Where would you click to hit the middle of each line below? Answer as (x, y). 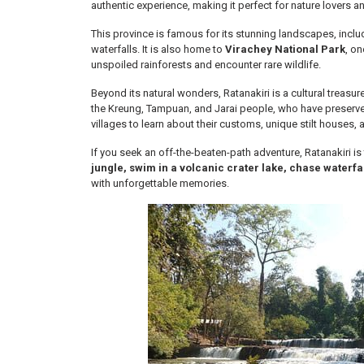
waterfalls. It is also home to (158, 49)
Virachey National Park (285, 49)
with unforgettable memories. (160, 183)
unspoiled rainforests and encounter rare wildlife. (206, 65)
